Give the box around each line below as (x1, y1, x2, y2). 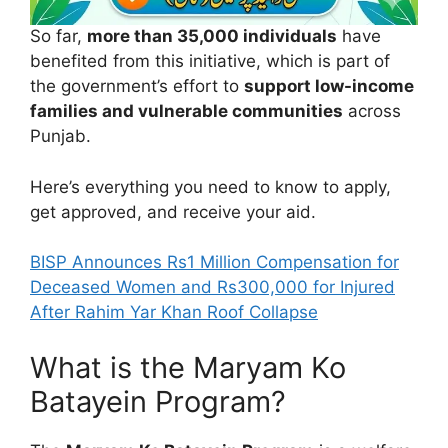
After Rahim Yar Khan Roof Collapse (30, 302, 318, 323)
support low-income (244, 76, 414, 97)
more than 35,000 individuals (87, 26, 337, 47)
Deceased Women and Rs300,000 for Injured (30, 277, 395, 298)
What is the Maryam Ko (30, 349, 346, 385)
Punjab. (30, 126, 91, 147)
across (343, 101, 401, 122)
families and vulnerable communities (30, 101, 343, 122)
